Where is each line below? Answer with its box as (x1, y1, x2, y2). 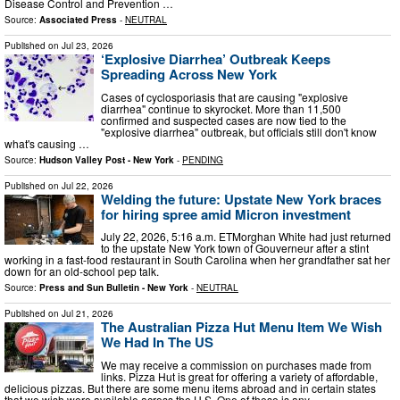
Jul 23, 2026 (62, 39, 113, 53)
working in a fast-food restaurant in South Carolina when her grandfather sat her (4, 252, 390, 268)
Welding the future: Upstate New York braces (101, 188, 381, 209)
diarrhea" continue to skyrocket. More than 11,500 (101, 100, 341, 116)
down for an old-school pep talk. (4, 263, 159, 279)
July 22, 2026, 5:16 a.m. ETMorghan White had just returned (101, 229, 391, 245)
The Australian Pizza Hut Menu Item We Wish (101, 317, 382, 337)
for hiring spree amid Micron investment (101, 204, 351, 224)
